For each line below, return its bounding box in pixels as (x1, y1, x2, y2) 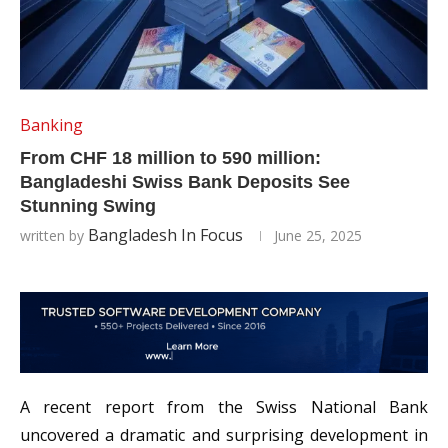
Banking (20, 113, 83, 136)
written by (20, 225, 88, 245)
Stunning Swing (20, 195, 156, 216)
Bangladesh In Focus (88, 223, 243, 246)
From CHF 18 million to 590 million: (20, 147, 321, 168)
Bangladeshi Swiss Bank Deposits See (20, 171, 350, 192)
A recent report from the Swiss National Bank (20, 396, 428, 419)
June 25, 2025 (274, 225, 362, 245)
